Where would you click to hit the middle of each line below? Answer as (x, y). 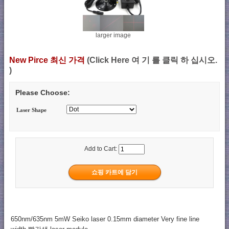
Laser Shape (32, 110)
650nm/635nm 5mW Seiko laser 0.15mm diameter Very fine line (105, 219)
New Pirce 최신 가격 (48, 60)
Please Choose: (43, 93)
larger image (113, 35)
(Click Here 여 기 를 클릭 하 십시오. (152, 60)
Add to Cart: (101, 149)
